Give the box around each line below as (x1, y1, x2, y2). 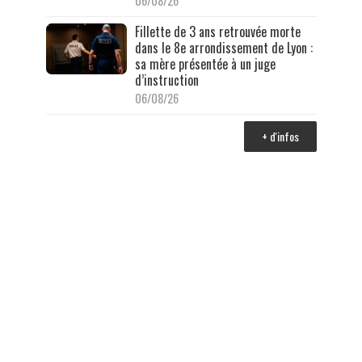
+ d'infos (261, 128, 299, 145)
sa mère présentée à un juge (134, 54, 276, 74)
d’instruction (134, 70, 199, 90)
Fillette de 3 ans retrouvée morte (134, 22, 301, 42)
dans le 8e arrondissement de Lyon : (134, 38, 313, 58)
